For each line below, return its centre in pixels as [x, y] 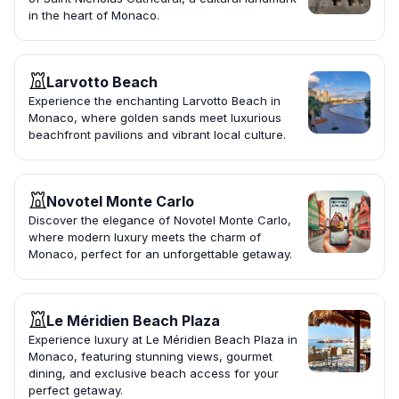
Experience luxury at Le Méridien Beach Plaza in [163, 340]
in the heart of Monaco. [94, 16]
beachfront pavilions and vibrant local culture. [157, 135]
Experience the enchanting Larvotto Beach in [155, 101]
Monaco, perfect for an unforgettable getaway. [160, 254]
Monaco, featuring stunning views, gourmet [151, 357]
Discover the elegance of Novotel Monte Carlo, [160, 220]
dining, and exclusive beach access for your [154, 374]
